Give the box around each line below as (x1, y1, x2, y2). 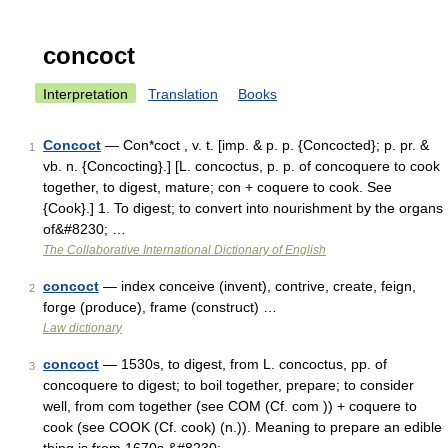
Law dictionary (43, 321, 122, 335)
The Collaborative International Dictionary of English (43, 243, 326, 257)
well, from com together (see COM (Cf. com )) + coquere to (43, 398, 417, 414)
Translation (148, 86, 218, 102)
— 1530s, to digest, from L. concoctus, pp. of (99, 356, 387, 372)
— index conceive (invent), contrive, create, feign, (99, 278, 416, 294)
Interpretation (43, 86, 128, 102)
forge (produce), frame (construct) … (43, 299, 277, 315)
